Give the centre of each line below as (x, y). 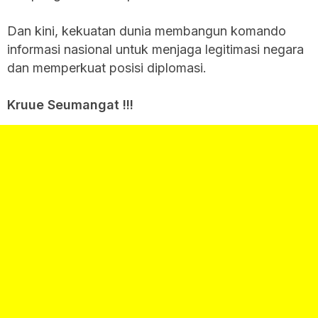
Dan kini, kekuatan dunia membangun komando (147, 31)
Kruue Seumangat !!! (70, 104)
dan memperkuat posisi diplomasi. (107, 67)
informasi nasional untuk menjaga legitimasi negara (155, 49)
